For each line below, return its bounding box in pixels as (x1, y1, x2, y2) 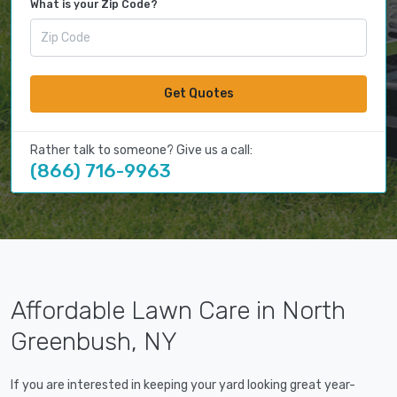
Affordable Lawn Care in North (11, 296, 346, 326)
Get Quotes (163, 86, 234, 102)
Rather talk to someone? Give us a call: (30, 143, 253, 159)
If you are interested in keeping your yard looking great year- (11, 378, 355, 393)
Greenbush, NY (11, 327, 177, 357)
